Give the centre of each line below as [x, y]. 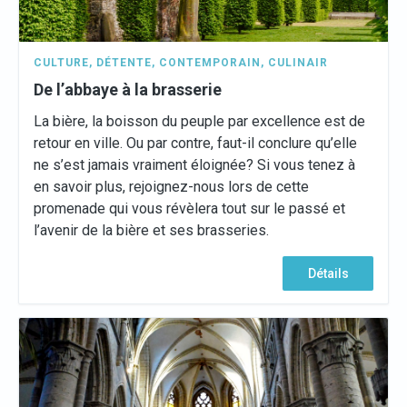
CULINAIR [298, 63]
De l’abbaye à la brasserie [128, 89]
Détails [328, 273]
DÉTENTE [124, 63]
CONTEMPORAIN [210, 63]
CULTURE [61, 63]
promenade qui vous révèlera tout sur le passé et [189, 208]
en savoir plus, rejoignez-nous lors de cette [171, 187]
